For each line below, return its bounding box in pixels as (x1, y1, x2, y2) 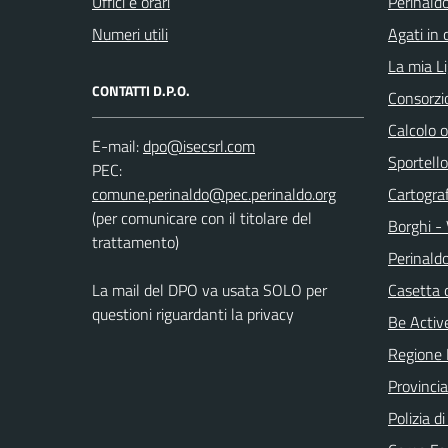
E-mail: (92, 133, 139, 158)
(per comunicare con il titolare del (92, 205, 312, 230)
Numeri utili (92, 21, 168, 46)
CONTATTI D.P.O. (92, 79, 190, 101)
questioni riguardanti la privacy (92, 301, 294, 326)
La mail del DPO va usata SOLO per (92, 277, 327, 302)
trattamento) (92, 229, 179, 254)
